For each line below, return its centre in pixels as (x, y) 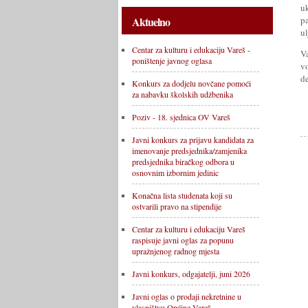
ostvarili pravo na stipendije (177, 206)
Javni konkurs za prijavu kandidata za (193, 140)
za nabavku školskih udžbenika (183, 94)
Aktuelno (151, 22)
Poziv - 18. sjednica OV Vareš (181, 117)
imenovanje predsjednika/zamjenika (189, 151)
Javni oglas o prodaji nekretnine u (187, 296)
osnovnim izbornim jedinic (175, 173)
